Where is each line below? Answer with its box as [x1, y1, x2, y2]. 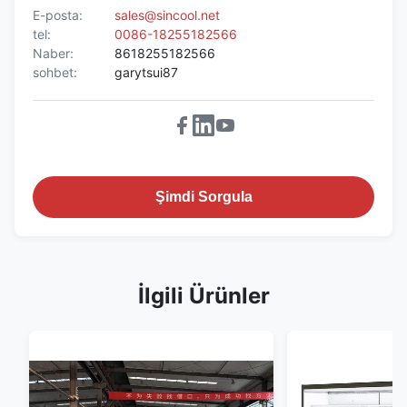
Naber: [33, 45, 74, 61]
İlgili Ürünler [137, 282, 270, 309]
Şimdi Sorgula [154, 188, 253, 204]
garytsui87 [114, 64, 178, 80]
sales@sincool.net [114, 6, 220, 23]
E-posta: [33, 6, 83, 23]
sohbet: [33, 64, 77, 80]
